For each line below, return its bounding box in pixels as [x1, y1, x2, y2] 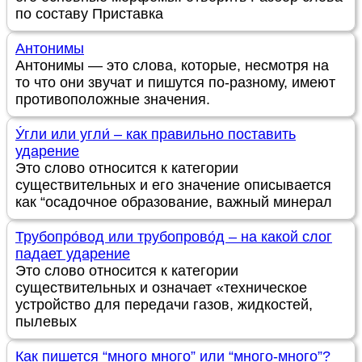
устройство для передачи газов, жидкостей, [15, 296, 313, 313]
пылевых [15, 313, 77, 330]
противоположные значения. [15, 90, 210, 107]
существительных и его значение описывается [15, 176, 331, 193]
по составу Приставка [15, 5, 163, 22]
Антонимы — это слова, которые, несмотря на [15, 57, 329, 74]
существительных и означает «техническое [15, 279, 307, 296]
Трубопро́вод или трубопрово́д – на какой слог [15, 228, 332, 245]
